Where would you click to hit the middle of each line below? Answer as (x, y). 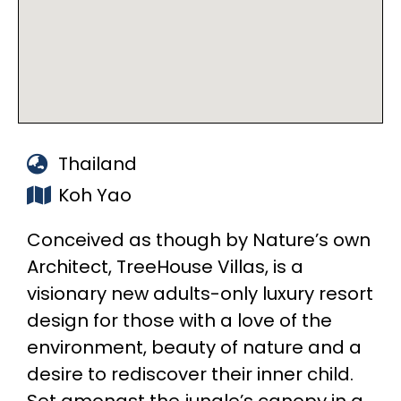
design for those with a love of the (179, 321)
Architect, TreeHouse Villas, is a (165, 267)
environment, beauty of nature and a (194, 348)
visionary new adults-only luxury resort (200, 294)
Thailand (98, 164)
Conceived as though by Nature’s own (199, 240)
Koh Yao (95, 196)
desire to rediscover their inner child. (190, 375)
